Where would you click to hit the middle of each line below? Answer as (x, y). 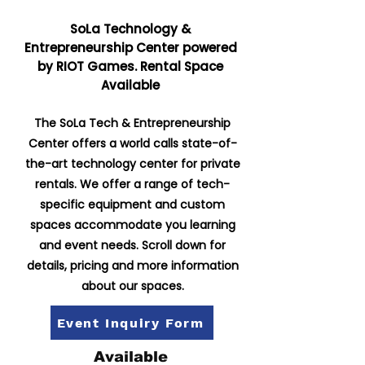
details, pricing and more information (132, 266)
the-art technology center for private (132, 164)
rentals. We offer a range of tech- (132, 184)
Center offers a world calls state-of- (132, 143)
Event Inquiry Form (130, 323)
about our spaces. (132, 286)
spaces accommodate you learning (132, 225)
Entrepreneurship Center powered (130, 48)
